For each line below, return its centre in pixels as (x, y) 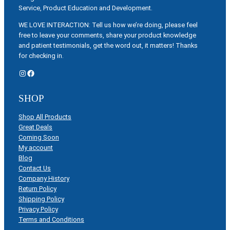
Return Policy (37, 188)
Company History (44, 178)
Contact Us (35, 168)
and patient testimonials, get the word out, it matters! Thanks (108, 45)
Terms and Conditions (51, 219)
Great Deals (35, 127)
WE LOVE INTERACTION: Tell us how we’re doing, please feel (108, 25)
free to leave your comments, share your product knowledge (107, 35)
